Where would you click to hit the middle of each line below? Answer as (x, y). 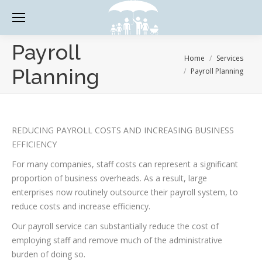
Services (230, 58)
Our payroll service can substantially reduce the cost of (115, 226)
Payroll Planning (217, 71)
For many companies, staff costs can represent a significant (125, 164)
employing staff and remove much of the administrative (117, 240)
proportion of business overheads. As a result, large (109, 178)
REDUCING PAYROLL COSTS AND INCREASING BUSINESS (123, 130)
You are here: (166, 57)
